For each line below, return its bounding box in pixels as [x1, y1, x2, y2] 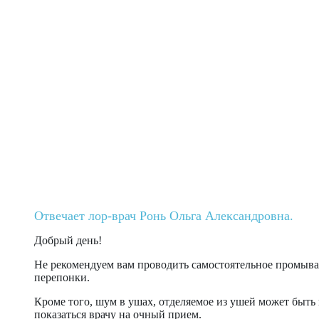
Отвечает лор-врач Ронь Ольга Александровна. [34, 208, 293, 223]
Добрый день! [34, 234, 102, 246]
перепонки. [34, 271, 90, 283]
